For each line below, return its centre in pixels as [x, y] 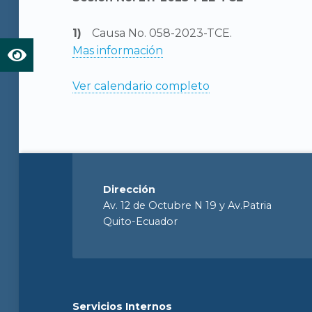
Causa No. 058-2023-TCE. [162, 33]
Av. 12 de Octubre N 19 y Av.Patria [188, 206]
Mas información [118, 50]
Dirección [130, 190]
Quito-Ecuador [141, 222]
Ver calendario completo [141, 86]
